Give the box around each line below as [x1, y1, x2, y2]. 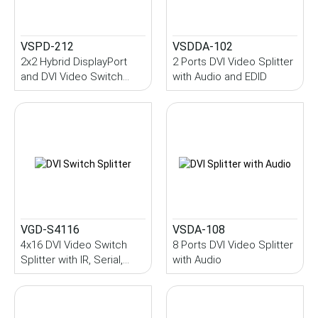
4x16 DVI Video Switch [21, 238, 127, 252]
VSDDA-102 [172, 40, 233, 54]
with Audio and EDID [172, 70, 267, 84]
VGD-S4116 [21, 223, 79, 237]
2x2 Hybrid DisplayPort [21, 55, 127, 69]
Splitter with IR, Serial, [21, 253, 123, 267]
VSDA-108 [172, 223, 225, 237]
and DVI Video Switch [21, 70, 123, 84]
